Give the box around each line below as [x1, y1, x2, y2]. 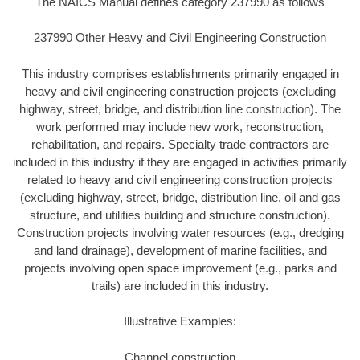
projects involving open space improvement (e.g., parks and [23, 260, 337, 275]
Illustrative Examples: [124, 314, 236, 329]
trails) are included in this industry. [92, 278, 268, 292]
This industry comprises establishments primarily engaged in [21, 66, 339, 80]
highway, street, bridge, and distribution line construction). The [19, 101, 341, 116]
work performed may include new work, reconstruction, [36, 119, 324, 133]
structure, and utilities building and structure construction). [30, 207, 330, 222]
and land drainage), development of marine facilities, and [33, 243, 327, 257]
